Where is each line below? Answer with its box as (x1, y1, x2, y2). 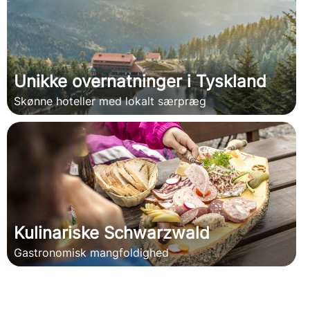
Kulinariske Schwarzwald (14, 223, 210, 244)
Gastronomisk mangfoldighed (14, 246, 169, 260)
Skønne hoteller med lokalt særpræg (14, 94, 206, 109)
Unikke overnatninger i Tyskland (14, 71, 266, 92)
